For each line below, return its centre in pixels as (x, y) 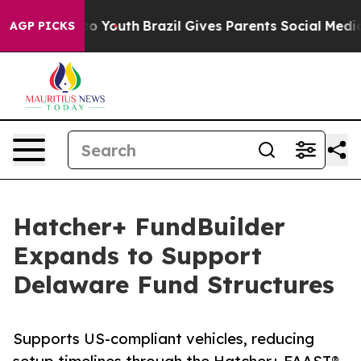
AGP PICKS (42, 26)
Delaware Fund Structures (174, 284)
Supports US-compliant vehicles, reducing (164, 339)
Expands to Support (137, 255)
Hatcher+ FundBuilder (149, 226)
